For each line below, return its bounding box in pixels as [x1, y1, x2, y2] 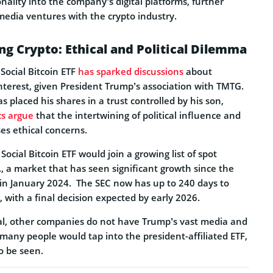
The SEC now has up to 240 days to [76, 177, 229, 190]
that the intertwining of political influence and [34, 109, 241, 122]
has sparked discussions [78, 65, 183, 78]
